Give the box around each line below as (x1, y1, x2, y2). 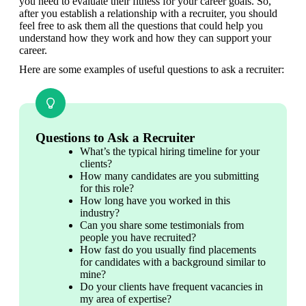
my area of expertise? (80, 292, 171, 305)
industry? (80, 206, 120, 219)
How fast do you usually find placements (80, 243, 256, 255)
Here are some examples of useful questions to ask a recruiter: (19, 63, 284, 75)
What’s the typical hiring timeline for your (80, 145, 260, 157)
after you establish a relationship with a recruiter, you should (19, 7, 277, 19)
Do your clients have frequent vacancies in (80, 280, 263, 292)
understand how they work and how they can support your (19, 31, 271, 44)
